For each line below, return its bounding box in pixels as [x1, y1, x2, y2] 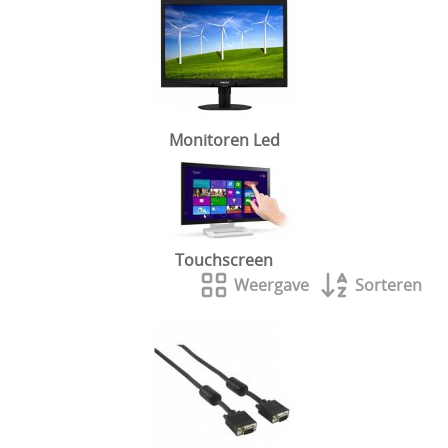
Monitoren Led [168, 128, 280, 151]
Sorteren [355, 273, 422, 296]
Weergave [234, 273, 309, 296]
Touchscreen [175, 248, 273, 271]
